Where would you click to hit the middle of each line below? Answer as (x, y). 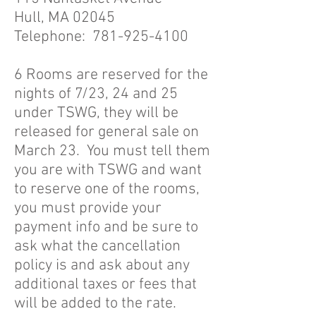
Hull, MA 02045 (65, 18)
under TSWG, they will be (96, 113)
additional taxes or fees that (105, 285)
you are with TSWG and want (108, 170)
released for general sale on (107, 132)
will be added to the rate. (95, 304)
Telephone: (53, 37)
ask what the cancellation (97, 247)
